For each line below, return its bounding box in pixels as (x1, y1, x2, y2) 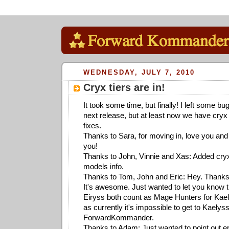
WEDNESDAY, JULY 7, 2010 (83, 68, 195, 76)
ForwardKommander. (83, 213, 154, 222)
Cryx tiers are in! (83, 81, 165, 93)
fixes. (83, 121, 101, 130)
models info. (83, 162, 124, 171)
